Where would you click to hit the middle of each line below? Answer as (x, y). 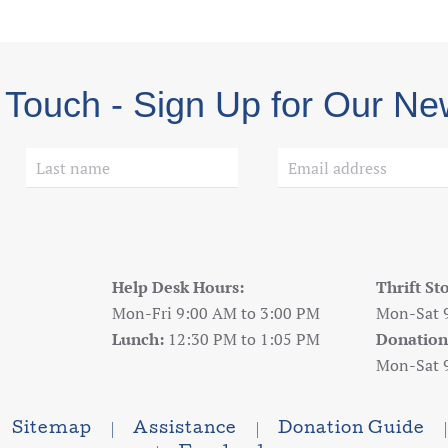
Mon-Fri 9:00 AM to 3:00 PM (216, 313)
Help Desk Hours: (178, 287)
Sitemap (51, 429)
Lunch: (138, 339)
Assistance (184, 429)
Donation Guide (351, 429)
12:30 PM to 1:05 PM (242, 339)
